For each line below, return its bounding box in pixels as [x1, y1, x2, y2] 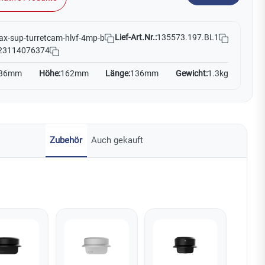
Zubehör [50, 135, 82, 146]
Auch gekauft [91, 135, 143, 146]
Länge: [105, 69, 131, 79]
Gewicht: [175, 69, 208, 79]
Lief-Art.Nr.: [115, 33, 157, 43]
